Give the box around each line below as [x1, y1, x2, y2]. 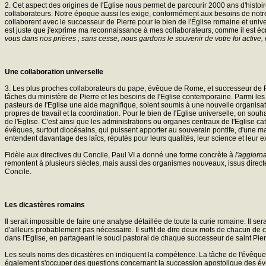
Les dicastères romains [5, 200, 85, 209]
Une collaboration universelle [5, 67, 103, 76]
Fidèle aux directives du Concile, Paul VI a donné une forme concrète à [5, 150, 235, 159]
